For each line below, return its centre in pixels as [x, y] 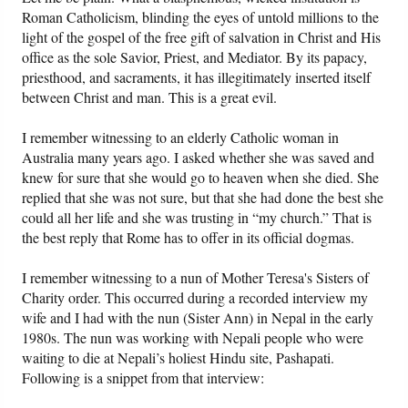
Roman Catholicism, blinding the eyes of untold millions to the [201, 17]
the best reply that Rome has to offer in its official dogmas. [189, 238]
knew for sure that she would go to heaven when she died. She [201, 178]
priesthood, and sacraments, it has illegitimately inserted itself [197, 77]
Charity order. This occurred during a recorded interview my [195, 298]
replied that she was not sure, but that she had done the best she [203, 198]
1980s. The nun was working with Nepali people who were [193, 338]
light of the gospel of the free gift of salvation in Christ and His [202, 37]
